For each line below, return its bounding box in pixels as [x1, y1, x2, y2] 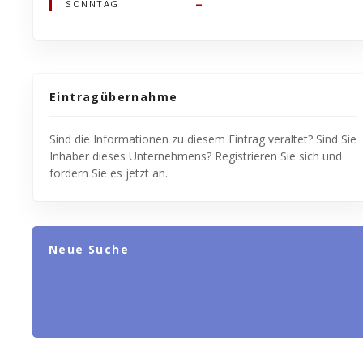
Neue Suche [49, 241, 129, 258]
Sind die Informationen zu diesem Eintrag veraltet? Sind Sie [49, 131, 357, 147]
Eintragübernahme [49, 89, 178, 105]
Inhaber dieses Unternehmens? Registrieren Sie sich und [49, 148, 342, 164]
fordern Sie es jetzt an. [49, 165, 168, 181]
